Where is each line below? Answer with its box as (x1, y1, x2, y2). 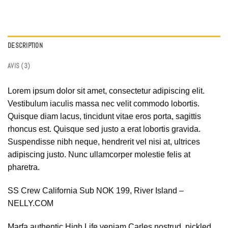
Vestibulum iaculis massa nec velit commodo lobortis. (8, 99, 199, 108)
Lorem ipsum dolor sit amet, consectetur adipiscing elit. (8, 87, 205, 96)
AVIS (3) (8, 62, 31, 71)
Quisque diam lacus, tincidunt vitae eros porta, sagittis (8, 112, 201, 121)
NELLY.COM (8, 199, 53, 208)
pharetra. (8, 163, 40, 172)
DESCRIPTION (8, 41, 43, 50)
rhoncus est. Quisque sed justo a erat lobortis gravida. (8, 125, 201, 134)
